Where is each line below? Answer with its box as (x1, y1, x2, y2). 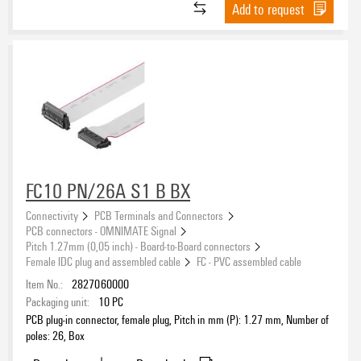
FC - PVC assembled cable (197, 252, 302, 269)
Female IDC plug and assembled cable (26, 252, 180, 269)
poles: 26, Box (26, 326, 85, 343)
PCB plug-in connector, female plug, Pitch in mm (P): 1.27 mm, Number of (26, 310, 329, 327)
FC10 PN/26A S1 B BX (26, 176, 191, 205)
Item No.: (26, 275, 63, 292)
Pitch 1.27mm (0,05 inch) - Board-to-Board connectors (26, 237, 251, 254)
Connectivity (26, 206, 78, 223)
